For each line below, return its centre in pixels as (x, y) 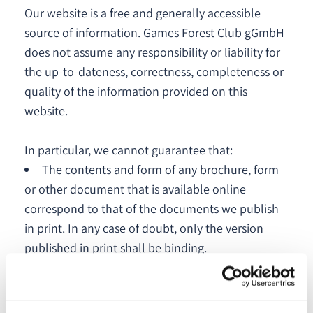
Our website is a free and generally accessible (143, 13)
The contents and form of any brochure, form (160, 169)
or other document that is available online (135, 189)
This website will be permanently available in (160, 267)
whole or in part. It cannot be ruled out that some (155, 287)
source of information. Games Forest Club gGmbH (154, 32)
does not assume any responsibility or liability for (152, 52)
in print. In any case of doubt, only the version (144, 228)
